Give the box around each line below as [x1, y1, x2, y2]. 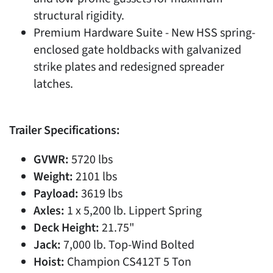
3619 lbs [79, 185, 122, 202]
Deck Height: [34, 219, 99, 236]
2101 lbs [73, 168, 117, 185]
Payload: [34, 185, 79, 202]
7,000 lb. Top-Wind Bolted [61, 236, 194, 253]
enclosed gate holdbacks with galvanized [34, 41, 241, 58]
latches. [34, 75, 73, 93]
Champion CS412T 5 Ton [65, 253, 191, 271]
